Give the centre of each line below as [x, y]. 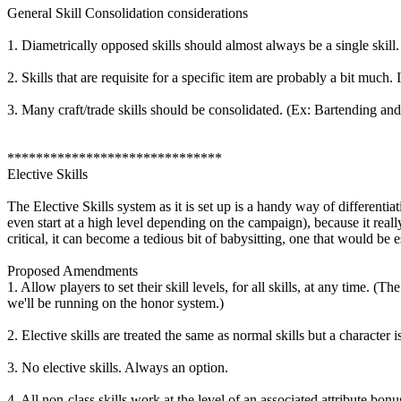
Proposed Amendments [73, 271]
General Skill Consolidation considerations [128, 13]
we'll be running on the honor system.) [115, 303]
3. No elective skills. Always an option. [118, 368]
